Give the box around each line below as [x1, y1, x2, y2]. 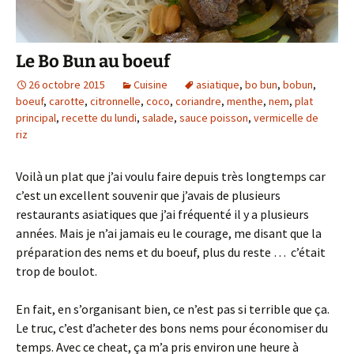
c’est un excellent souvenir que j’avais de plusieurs [16, 186, 281, 203]
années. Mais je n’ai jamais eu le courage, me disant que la [16, 224, 322, 241]
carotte [49, 93, 85, 108]
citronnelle [90, 93, 141, 108]
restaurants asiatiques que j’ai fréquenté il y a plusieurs [16, 205, 309, 222]
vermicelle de [254, 110, 318, 125]
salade [142, 110, 174, 125]
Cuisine [134, 77, 168, 92]
